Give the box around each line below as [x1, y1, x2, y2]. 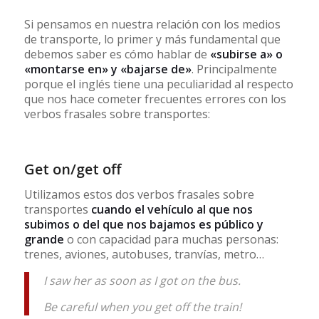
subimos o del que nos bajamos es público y [23, 216, 263, 232]
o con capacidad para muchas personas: [63, 231, 278, 247]
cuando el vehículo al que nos [88, 201, 253, 217]
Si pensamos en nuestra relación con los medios [23, 16, 281, 32]
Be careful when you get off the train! [43, 299, 241, 315]
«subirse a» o [209, 46, 283, 62]
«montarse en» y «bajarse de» [23, 61, 192, 77]
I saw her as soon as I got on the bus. [43, 272, 241, 288]
